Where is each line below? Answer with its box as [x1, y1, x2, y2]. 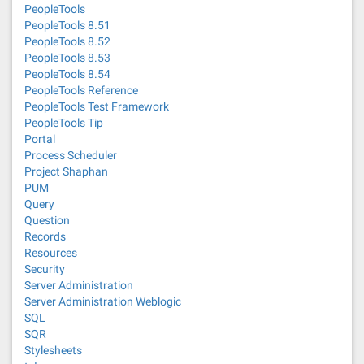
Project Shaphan [24, 165, 108, 178]
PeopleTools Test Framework [24, 100, 169, 113]
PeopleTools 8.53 [24, 51, 110, 64]
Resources [24, 246, 77, 259]
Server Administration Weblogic [24, 295, 181, 308]
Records [24, 230, 66, 243]
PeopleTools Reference [24, 84, 138, 97]
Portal [24, 132, 55, 145]
